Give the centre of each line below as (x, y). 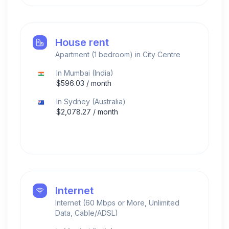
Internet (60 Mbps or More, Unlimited (117, 202)
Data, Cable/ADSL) (87, 213)
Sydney (77, 101)
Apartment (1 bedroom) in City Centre (118, 54)
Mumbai (77, 73)
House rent (82, 42)
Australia (109, 101)
